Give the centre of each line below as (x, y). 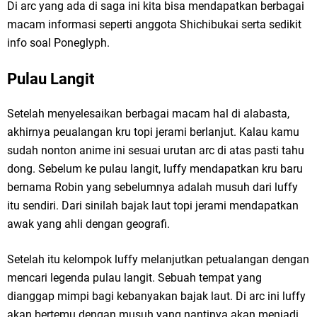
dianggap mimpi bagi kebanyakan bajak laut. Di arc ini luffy (156, 296)
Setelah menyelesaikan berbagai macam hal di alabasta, (148, 114)
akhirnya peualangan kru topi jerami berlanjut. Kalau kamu (153, 132)
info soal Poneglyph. (58, 43)
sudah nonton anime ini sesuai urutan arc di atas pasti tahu (156, 151)
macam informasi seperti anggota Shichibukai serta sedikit (154, 25)
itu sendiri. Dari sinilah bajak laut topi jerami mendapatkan (153, 206)
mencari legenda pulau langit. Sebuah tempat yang (134, 278)
